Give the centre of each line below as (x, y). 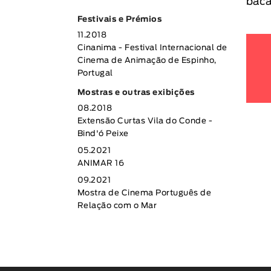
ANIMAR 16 (101, 164)
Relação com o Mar (117, 206)
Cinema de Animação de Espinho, (147, 61)
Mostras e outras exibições (136, 93)
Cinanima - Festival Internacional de (152, 48)
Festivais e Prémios (119, 20)
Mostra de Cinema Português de (144, 193)
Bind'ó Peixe (103, 134)
